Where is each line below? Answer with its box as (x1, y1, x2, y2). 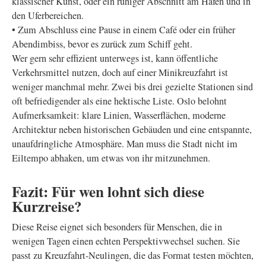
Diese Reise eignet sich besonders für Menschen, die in (12, 220, 222, 233)
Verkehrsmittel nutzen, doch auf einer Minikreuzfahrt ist (12, 66, 228, 79)
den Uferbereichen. (12, 9, 84, 22)
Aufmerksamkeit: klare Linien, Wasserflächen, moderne (12, 109, 226, 122)
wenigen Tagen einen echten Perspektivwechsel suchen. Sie (12, 235, 240, 248)
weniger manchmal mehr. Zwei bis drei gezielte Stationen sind (12, 80, 253, 93)
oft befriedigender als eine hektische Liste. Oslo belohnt (12, 94, 227, 107)
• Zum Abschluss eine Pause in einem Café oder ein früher (12, 23, 235, 36)
